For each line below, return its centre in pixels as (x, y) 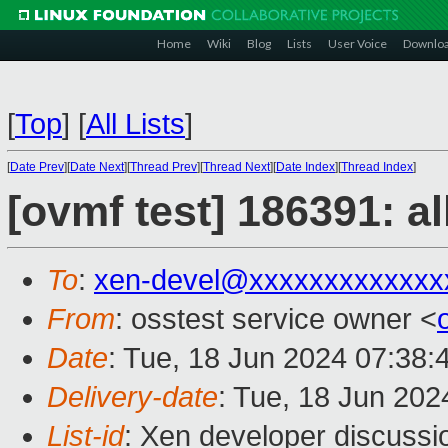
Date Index (305, 167)
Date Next (97, 167)
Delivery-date (132, 397)
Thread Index (377, 167)
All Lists (135, 124)
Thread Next (236, 167)
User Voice (357, 43)
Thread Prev (163, 167)
